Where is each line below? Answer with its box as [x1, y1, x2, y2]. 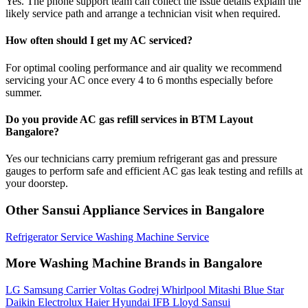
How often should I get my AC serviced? [5, 34, 192, 47]
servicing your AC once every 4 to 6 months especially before [5, 74, 273, 86]
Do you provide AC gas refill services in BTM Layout [5, 113, 253, 125]
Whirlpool [162, 284, 208, 296]
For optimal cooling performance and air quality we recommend [5, 61, 282, 74]
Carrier [66, 284, 99, 296]
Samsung [23, 284, 66, 296]
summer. [5, 86, 42, 98]
